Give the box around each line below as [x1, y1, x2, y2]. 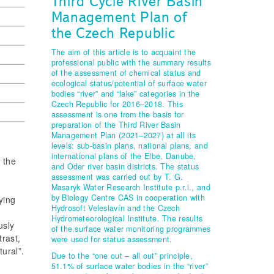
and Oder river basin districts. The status [51, 161, 199, 172]
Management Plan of [51, 8, 187, 26]
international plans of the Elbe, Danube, [51, 150, 196, 162]
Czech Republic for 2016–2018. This [51, 98, 183, 110]
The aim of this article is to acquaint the [51, 46, 196, 58]
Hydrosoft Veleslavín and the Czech [51, 202, 180, 214]
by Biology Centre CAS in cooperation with [51, 192, 205, 204]
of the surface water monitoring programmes [51, 223, 211, 235]
